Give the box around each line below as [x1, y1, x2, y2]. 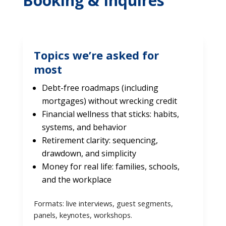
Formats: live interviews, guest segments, [33, 198, 173, 208]
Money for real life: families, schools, [41, 160, 180, 172]
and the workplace [41, 174, 111, 185]
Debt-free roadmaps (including [41, 82, 158, 93]
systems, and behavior [41, 121, 127, 133]
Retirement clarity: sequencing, [41, 134, 158, 146]
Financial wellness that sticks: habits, [41, 108, 179, 120]
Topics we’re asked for [33, 47, 159, 63]
